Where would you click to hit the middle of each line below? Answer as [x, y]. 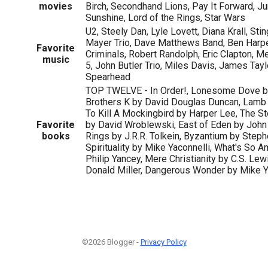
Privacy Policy [163, 242]
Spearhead [108, 77]
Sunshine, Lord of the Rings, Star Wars [165, 17]
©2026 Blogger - [111, 242]
